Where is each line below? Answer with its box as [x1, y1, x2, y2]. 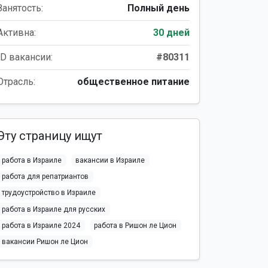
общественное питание [77, 76, 190, 87]
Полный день [127, 2, 190, 14]
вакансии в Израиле [75, 156, 145, 165]
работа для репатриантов [1, 172, 89, 181]
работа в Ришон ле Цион [94, 221, 177, 230]
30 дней [153, 27, 190, 38]
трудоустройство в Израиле [1, 188, 96, 197]
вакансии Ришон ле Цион [1, 237, 88, 246]
